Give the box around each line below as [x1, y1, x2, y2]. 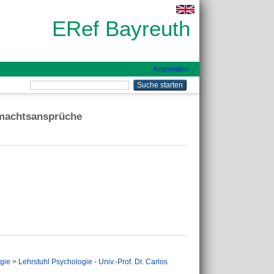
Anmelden [153, 65, 188, 73]
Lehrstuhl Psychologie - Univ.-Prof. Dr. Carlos [18, 257, 168, 267]
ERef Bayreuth [52, 17, 190, 40]
